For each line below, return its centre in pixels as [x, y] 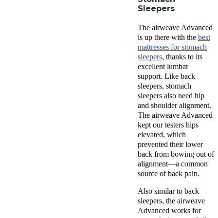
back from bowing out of [176, 154]
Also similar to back [168, 191]
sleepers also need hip [171, 95]
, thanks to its [182, 56]
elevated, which [162, 134]
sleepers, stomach [164, 86]
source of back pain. [169, 173]
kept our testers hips [168, 125]
